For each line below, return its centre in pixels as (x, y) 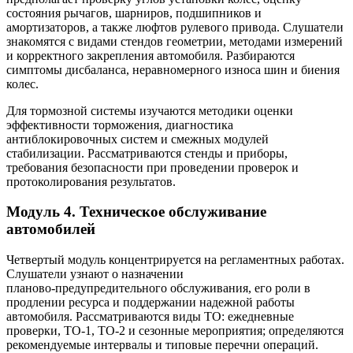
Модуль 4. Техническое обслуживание (136, 212)
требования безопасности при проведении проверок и (152, 167)
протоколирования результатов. (91, 181)
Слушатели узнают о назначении (95, 274)
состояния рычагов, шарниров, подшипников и (134, 13)
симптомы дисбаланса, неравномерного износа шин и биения (173, 69)
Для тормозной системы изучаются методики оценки (150, 110)
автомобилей (51, 229)
